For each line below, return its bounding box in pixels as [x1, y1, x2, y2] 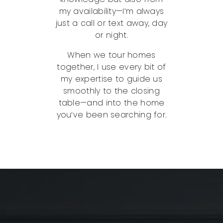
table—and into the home [58, 97, 165, 109]
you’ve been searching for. [56, 109, 167, 120]
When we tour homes [67, 49, 156, 61]
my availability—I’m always [59, 5, 164, 17]
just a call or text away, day [55, 17, 168, 29]
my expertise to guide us [60, 73, 163, 85]
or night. [95, 29, 128, 41]
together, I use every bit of [57, 61, 166, 73]
